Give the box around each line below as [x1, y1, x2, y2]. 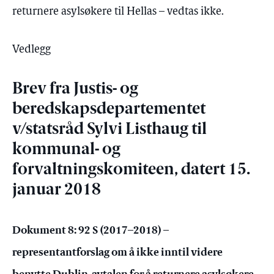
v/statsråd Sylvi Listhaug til [12, 122, 207, 138]
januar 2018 [12, 182, 101, 199]
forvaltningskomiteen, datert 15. [12, 162, 250, 179]
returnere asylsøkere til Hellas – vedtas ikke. [12, 6, 224, 18]
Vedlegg [12, 44, 51, 56]
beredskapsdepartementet [12, 102, 206, 118]
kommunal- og [12, 142, 120, 158]
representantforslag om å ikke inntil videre [12, 244, 223, 259]
